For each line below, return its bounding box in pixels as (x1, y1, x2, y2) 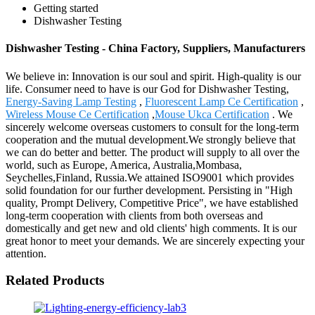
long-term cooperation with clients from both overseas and (6, 209, 263, 221)
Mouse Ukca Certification (155, 108, 269, 120)
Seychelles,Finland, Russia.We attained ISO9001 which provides (6, 171, 294, 184)
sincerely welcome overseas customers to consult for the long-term (6, 120, 299, 133)
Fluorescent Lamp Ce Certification (145, 95, 298, 108)
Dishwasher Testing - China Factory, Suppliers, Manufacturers (6, 42, 305, 55)
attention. (6, 247, 46, 259)
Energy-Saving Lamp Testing (6, 95, 136, 108)
